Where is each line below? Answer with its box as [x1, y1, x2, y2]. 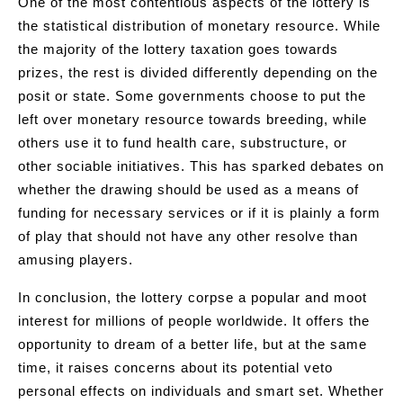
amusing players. [18, 252, 133, 267]
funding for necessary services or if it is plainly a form [18, 205, 381, 220]
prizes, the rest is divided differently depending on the [18, 65, 378, 80]
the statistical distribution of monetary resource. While [18, 18, 381, 33]
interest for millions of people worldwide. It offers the [18, 313, 370, 328]
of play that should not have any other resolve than [18, 228, 358, 244]
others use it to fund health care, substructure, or [18, 135, 347, 150]
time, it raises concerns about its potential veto [18, 360, 333, 375]
